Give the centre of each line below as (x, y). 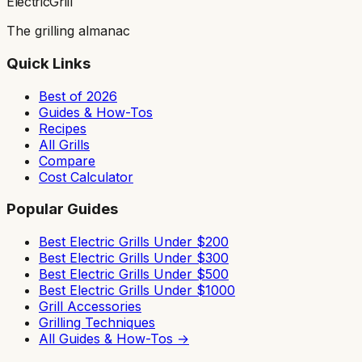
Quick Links (48, 63)
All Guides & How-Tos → (114, 339)
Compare (67, 160)
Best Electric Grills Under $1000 (137, 290)
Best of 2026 (78, 96)
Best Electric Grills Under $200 (134, 242)
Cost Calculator (86, 177)
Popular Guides (62, 209)
